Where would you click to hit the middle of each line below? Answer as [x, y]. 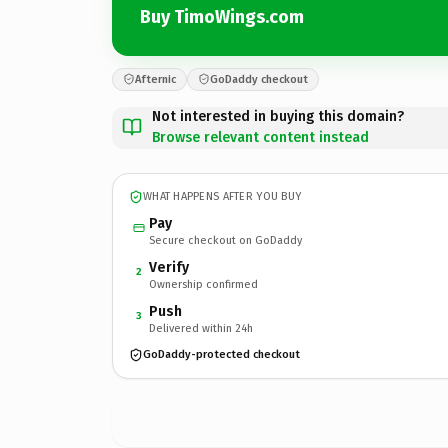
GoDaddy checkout [259, 79]
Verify [169, 267]
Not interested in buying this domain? [278, 116]
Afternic [155, 79]
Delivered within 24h [201, 328]
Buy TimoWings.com [222, 17]
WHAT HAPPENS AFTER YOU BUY [222, 196]
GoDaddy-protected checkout [221, 354]
